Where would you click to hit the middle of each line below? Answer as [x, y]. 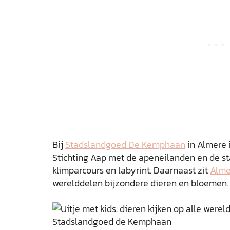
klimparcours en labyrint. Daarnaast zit [131, 170]
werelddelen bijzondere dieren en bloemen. [140, 183]
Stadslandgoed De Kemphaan [125, 145]
